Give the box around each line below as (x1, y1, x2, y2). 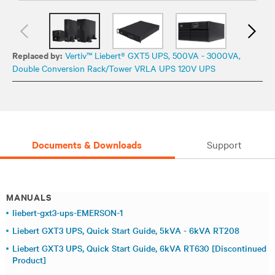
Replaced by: (12, 48, 62, 61)
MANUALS (6, 190, 52, 203)
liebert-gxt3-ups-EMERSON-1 (12, 206, 123, 219)
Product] (12, 253, 46, 266)
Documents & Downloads (32, 137, 142, 151)
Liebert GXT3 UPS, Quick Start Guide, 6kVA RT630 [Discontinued (12, 241, 266, 254)
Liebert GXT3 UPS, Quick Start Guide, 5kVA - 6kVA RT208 (12, 223, 239, 236)
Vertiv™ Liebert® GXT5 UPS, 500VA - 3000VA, (65, 48, 241, 61)
